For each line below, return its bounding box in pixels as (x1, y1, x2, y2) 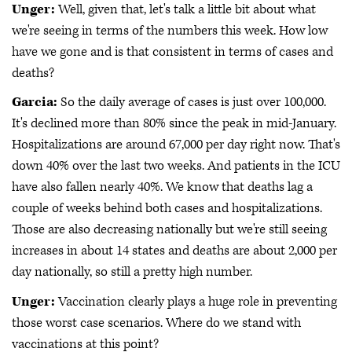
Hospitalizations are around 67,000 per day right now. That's (12, 136, 340, 153)
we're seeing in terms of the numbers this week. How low (12, 21, 328, 39)
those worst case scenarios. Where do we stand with (12, 313, 301, 332)
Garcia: (12, 93, 57, 111)
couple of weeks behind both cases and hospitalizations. (12, 200, 322, 217)
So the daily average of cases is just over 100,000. (57, 93, 326, 111)
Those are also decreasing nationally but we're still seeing (12, 221, 327, 238)
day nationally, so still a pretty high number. (12, 263, 252, 280)
